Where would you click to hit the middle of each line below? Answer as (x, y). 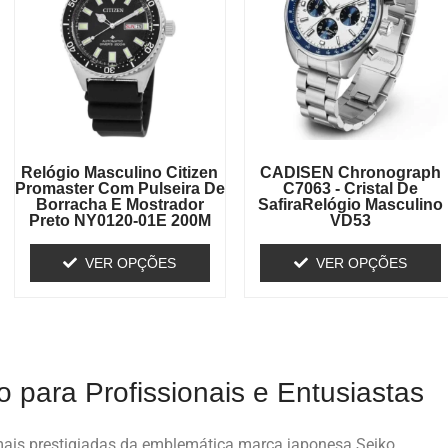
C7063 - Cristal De (351, 188)
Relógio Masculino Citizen (120, 172)
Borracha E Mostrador (119, 204)
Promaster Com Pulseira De (119, 188)
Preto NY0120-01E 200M (119, 220)
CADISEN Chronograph (351, 172)
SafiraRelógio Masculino (351, 204)
